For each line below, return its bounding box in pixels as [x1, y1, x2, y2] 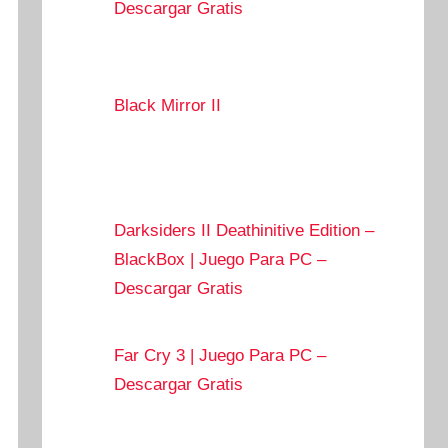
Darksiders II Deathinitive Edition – [114, 220, 375, 240]
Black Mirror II [114, 95, 222, 115]
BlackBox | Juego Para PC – [114, 249, 327, 269]
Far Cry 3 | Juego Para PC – [114, 345, 327, 365]
